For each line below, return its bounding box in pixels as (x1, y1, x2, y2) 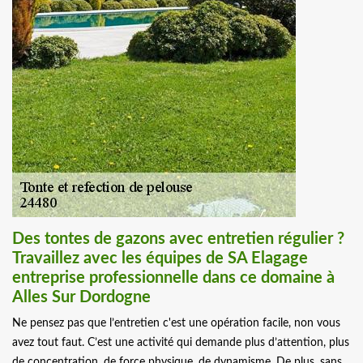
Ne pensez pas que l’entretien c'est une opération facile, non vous (12, 318, 340, 330)
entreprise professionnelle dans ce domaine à (12, 270, 335, 287)
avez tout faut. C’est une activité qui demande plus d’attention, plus (12, 337, 349, 349)
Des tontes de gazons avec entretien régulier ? (12, 231, 344, 248)
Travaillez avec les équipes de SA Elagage (12, 250, 308, 267)
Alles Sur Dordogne (12, 289, 151, 306)
